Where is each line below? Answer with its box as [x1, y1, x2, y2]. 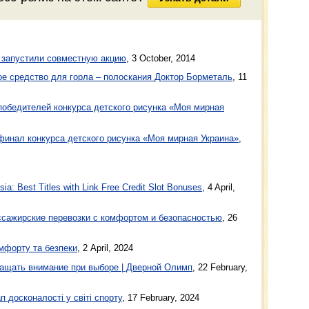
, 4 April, [202, 181, 235, 192]
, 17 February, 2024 [122, 292, 199, 303]
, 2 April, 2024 [77, 243, 133, 254]
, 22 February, [192, 261, 248, 272]
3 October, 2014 [132, 52, 195, 63]
